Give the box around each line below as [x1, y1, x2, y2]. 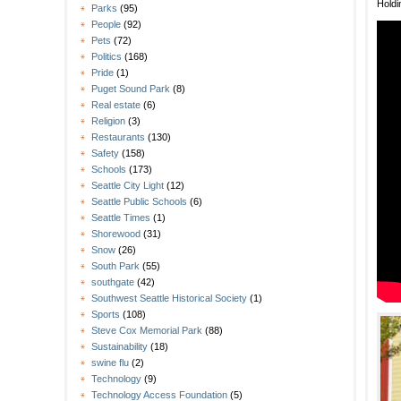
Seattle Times [91, 212, 150, 224]
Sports [91, 309, 120, 320]
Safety [91, 148, 119, 159]
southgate [91, 277, 134, 288]
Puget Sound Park [91, 83, 170, 95]
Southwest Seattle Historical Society [91, 293, 247, 304]
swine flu [91, 357, 129, 369]
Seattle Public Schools [91, 196, 187, 208]
